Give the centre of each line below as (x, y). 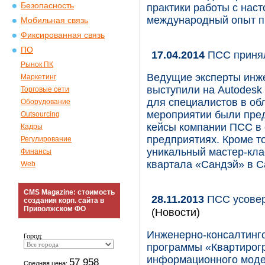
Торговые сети (45, 89)
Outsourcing (40, 114)
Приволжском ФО (55, 209)
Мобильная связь (54, 20)
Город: (33, 236)
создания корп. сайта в (64, 201)
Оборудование (46, 102)
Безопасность (47, 6)
